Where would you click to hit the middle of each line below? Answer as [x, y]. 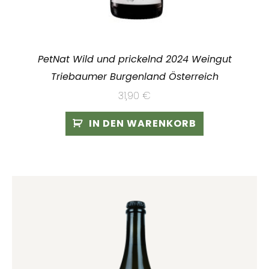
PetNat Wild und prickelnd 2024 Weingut [134, 59]
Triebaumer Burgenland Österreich [134, 76]
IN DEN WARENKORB [142, 123]
